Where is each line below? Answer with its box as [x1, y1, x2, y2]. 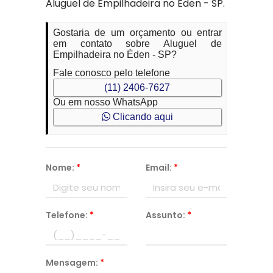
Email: [145, 161, 174, 174]
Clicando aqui [110, 112, 173, 122]
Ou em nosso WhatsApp [52, 97, 158, 107]
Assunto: [145, 209, 187, 221]
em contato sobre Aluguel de [52, 38, 222, 49]
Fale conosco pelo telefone [52, 68, 170, 78]
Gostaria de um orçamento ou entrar [52, 27, 222, 38]
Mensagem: [45, 257, 100, 269]
